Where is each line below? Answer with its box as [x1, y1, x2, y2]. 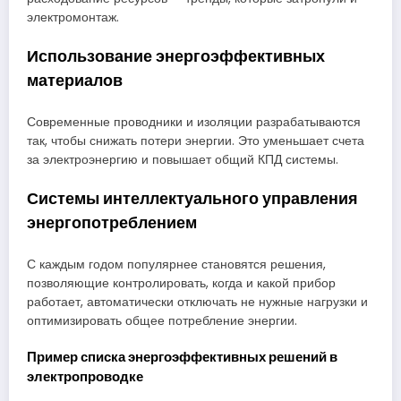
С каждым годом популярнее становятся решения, [27, 255, 326, 273]
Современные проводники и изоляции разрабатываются [27, 113, 361, 131]
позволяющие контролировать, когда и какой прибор [27, 274, 336, 292]
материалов [27, 69, 123, 92]
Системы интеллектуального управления [27, 187, 358, 210]
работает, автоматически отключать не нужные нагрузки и [27, 293, 368, 311]
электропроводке [27, 366, 143, 386]
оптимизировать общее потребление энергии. [27, 311, 297, 329]
